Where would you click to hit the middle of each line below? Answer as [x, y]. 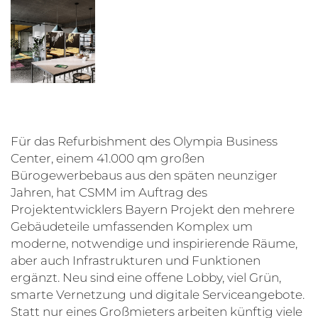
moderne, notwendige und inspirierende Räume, [154, 243]
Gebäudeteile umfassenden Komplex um [132, 226]
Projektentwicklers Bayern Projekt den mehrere [153, 209]
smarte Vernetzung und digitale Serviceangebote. [158, 294]
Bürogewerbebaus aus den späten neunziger [144, 175]
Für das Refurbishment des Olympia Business [144, 141]
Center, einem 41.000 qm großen [108, 158]
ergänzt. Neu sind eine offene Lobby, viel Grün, [146, 277]
